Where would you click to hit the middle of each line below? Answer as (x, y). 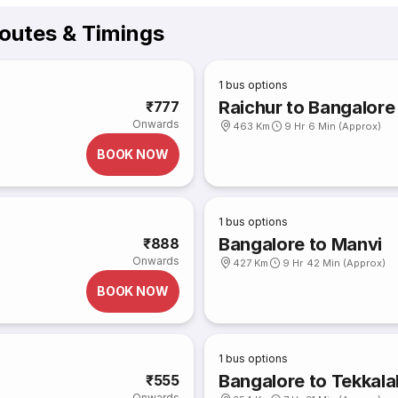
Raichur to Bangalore (307, 107)
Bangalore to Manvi (301, 244)
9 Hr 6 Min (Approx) (333, 126)
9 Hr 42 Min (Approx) (334, 263)
